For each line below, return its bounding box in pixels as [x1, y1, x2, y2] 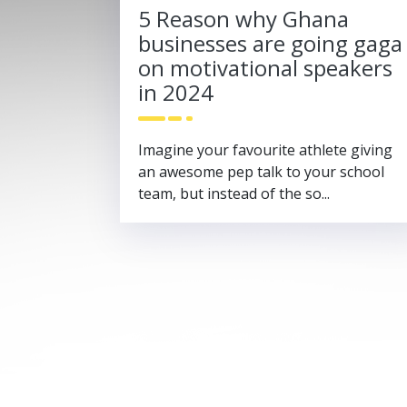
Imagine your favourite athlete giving [138, 139, 392, 160]
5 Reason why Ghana [138, 3, 349, 34]
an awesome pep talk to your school [138, 161, 384, 182]
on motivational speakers [138, 52, 392, 83]
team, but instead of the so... [138, 183, 330, 203]
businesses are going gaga [138, 27, 402, 58]
